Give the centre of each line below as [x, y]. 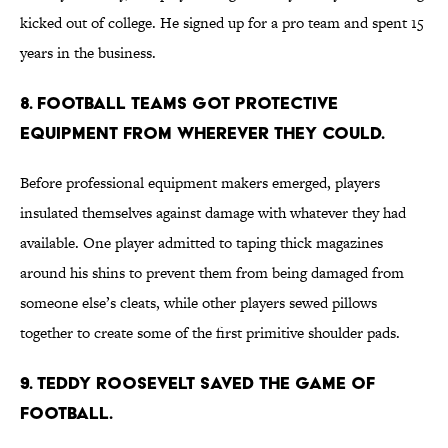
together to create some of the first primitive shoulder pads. [210, 333]
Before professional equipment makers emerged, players [200, 183]
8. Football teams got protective [179, 103]
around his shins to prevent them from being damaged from [212, 273]
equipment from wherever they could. [202, 133]
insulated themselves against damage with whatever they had [213, 213]
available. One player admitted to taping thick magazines [201, 243]
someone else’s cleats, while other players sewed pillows [198, 303]
